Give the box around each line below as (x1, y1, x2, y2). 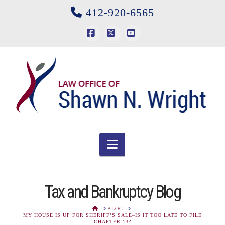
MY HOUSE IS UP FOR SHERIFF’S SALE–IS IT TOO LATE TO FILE (23, 212, 202, 218)
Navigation (117, 137, 172, 150)
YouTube (132, 44, 165, 54)
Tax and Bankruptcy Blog (44, 181, 181, 202)
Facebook (92, 44, 128, 54)
